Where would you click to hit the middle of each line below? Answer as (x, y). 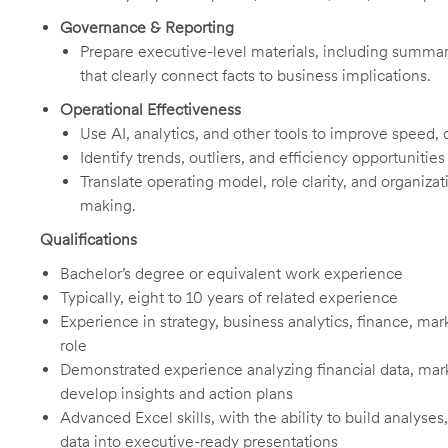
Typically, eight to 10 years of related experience (229, 297)
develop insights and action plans (176, 393)
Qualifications (88, 239)
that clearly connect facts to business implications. (255, 75)
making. (108, 205)
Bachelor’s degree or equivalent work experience (231, 273)
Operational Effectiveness (150, 109)
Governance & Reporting (147, 27)
